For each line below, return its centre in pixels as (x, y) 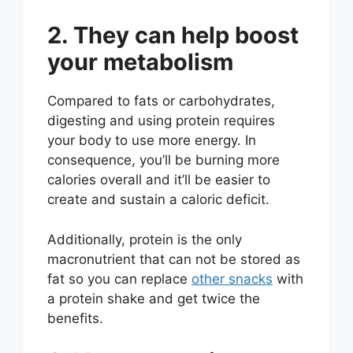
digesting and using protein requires (161, 121)
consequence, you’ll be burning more (163, 160)
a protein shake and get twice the (154, 298)
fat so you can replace (119, 279)
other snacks (232, 279)
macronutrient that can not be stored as (174, 259)
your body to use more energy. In (152, 141)
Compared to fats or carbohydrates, (161, 101)
